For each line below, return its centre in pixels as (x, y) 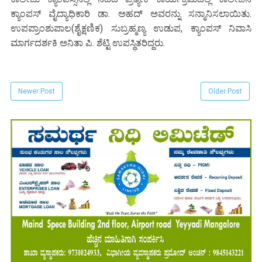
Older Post (225, 91)
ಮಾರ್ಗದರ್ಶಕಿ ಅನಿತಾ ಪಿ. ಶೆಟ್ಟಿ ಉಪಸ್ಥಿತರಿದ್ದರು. (88, 43)
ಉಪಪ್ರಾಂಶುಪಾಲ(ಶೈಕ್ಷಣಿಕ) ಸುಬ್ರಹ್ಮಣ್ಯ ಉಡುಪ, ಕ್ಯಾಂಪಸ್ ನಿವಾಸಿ (131, 28)
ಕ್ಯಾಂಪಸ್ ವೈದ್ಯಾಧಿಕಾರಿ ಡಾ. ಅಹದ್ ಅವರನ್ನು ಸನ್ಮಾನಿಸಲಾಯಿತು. (131, 13)
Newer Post (37, 91)
